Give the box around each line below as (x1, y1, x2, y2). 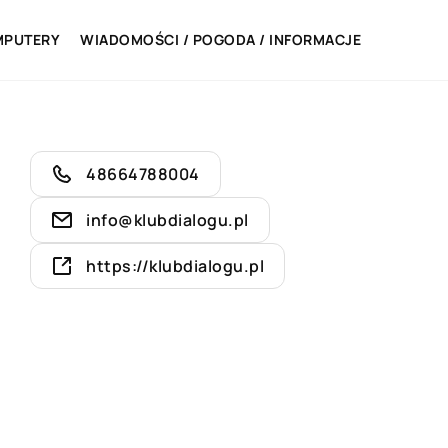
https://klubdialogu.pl (86, 255, 264, 277)
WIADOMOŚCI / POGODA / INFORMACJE (80, 30, 361, 49)
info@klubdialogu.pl (86, 209, 249, 231)
